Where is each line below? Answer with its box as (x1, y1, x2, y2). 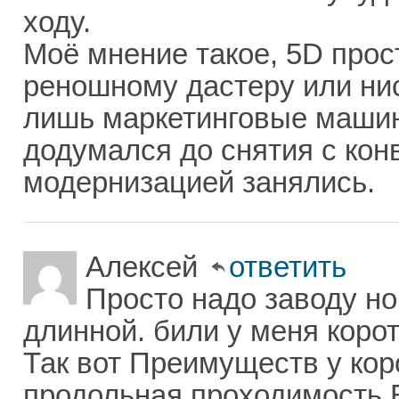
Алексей (85, 250, 206, 283)
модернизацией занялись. (23, 166, 375, 199)
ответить (229, 250, 346, 283)
